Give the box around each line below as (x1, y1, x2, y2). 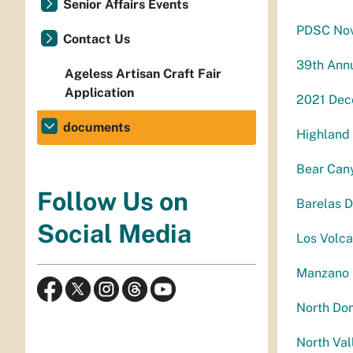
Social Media (37, 219, 191, 249)
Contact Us (63, 32, 130, 46)
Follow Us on (37, 187, 188, 217)
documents (63, 120, 130, 135)
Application (65, 85, 134, 100)
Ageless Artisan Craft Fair (65, 66, 221, 81)
